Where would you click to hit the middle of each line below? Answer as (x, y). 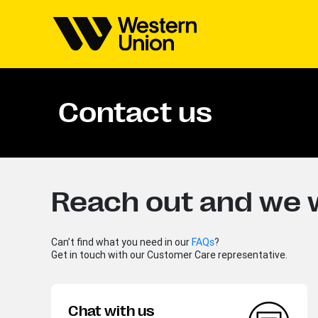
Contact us (135, 113)
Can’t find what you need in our (121, 242)
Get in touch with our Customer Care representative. (169, 255)
